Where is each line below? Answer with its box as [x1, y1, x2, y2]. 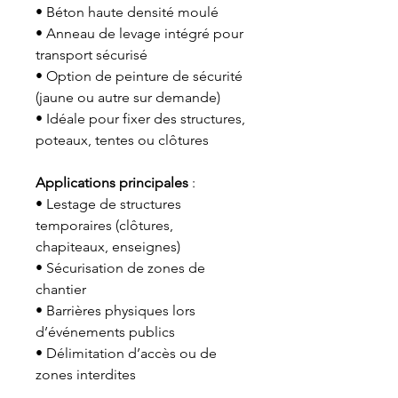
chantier [36, 281, 86, 298]
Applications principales [36, 174, 188, 191]
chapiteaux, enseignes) [36, 238, 180, 255]
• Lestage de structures [36, 195, 181, 212]
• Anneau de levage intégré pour [36, 25, 243, 42]
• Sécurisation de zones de [36, 259, 205, 276]
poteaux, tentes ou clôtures [36, 131, 209, 148]
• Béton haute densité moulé [36, 4, 219, 20]
